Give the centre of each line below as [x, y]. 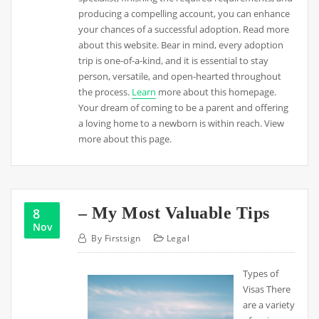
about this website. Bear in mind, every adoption [181, 45]
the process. [105, 91]
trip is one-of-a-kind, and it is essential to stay [174, 60]
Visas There [267, 289]
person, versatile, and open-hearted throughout [180, 76]
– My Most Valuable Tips [174, 213]
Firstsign [122, 238]
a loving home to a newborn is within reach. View [182, 123]
